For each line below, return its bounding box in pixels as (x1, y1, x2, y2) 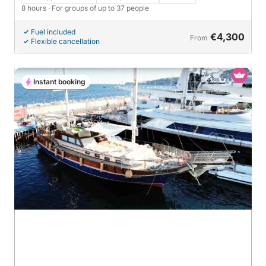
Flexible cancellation (31, 36, 100, 46)
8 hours (21, 3, 48, 12)
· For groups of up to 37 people (48, 3, 149, 12)
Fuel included (31, 27, 75, 36)
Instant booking (33, 77, 85, 86)
